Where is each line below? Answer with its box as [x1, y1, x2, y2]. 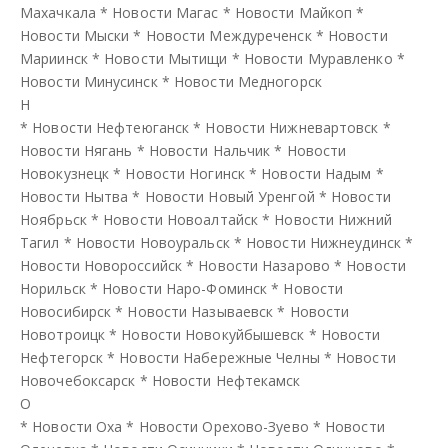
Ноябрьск [20, 209, 87, 229]
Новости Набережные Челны [119, 347, 320, 367]
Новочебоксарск [20, 370, 136, 390]
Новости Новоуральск [75, 232, 230, 252]
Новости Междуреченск [145, 25, 312, 45]
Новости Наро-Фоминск [102, 278, 268, 298]
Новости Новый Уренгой [144, 186, 315, 206]
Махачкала [20, 2, 96, 22]
